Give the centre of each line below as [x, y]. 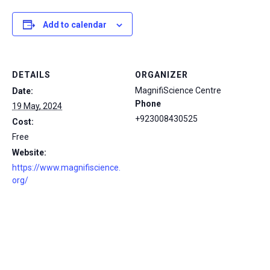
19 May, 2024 [37, 106]
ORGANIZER [162, 75]
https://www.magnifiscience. [66, 168]
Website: [29, 152]
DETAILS [31, 75]
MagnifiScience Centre [178, 90]
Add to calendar [74, 25]
